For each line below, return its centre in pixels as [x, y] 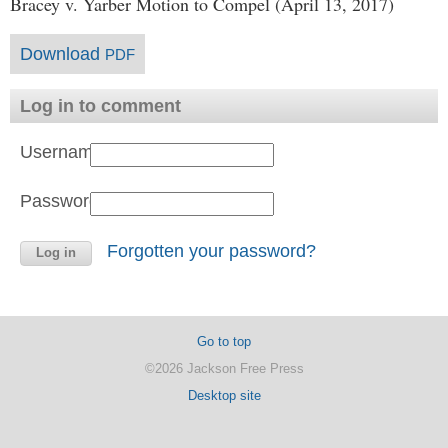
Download [62, 54]
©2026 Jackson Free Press [224, 368]
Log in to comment [100, 106]
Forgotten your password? [211, 251]
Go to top [224, 341]
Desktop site [224, 395]
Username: [64, 152]
